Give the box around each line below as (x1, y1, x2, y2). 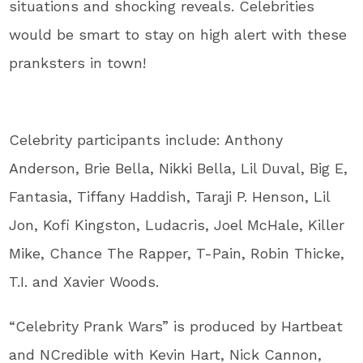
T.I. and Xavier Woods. (9, 273, 169, 291)
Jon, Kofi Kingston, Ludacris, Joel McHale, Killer (9, 216, 345, 234)
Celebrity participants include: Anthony (9, 131, 284, 149)
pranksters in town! (9, 54, 147, 72)
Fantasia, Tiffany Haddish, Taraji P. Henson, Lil (9, 188, 331, 206)
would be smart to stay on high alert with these (9, 26, 348, 44)
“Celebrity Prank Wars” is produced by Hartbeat (9, 318, 344, 335)
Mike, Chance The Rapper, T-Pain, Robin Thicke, (9, 245, 345, 263)
